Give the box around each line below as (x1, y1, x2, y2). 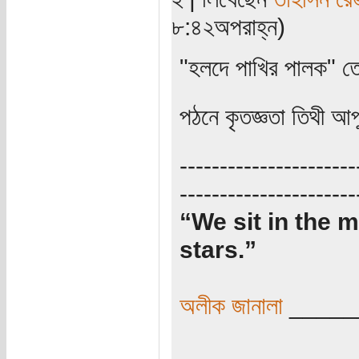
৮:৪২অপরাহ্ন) (171, 12, 285, 40)
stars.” (179, 235, 256, 263)
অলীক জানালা (179, 291, 289, 319)
